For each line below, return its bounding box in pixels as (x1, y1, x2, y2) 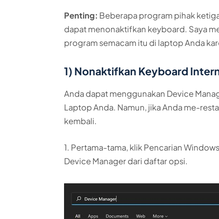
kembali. (64, 116, 97, 127)
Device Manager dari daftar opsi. (64, 155, 188, 166)
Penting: (64, 10, 98, 21)
